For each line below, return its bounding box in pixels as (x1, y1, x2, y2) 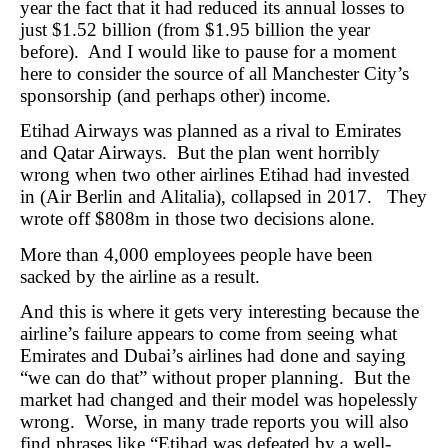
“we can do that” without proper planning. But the (20, 367, 410, 389)
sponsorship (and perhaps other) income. (20, 84, 331, 106)
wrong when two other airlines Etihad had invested (20, 164, 410, 186)
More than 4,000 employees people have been (20, 243, 373, 265)
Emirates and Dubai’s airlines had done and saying (20, 345, 406, 367)
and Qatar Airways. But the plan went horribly (20, 142, 380, 164)
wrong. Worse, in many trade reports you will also (20, 411, 409, 433)
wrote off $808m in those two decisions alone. (20, 208, 375, 230)
